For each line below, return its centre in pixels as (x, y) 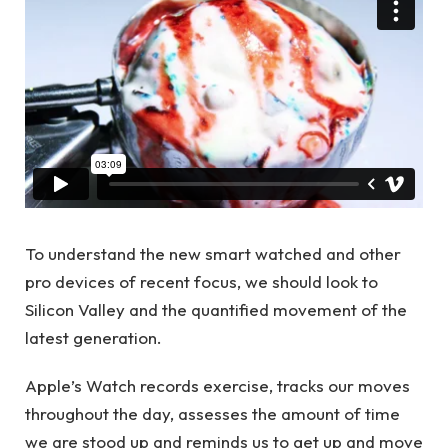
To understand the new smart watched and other (213, 253)
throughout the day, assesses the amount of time (212, 414)
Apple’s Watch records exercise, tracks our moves (217, 386)
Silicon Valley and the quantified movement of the (216, 309)
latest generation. (93, 337)
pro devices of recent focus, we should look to (201, 281)
